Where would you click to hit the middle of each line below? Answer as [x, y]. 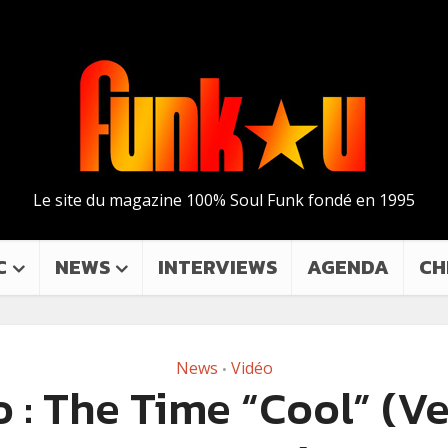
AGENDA [348, 267]
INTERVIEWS [217, 267]
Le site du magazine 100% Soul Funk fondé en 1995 [224, 200]
